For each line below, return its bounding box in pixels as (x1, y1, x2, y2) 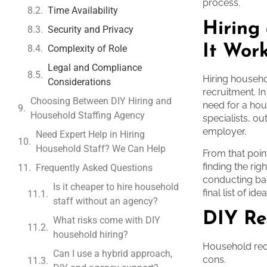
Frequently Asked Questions (36, 162, 153, 173)
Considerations (48, 76, 113, 88)
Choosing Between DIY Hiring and (30, 95, 172, 107)
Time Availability (48, 4, 118, 16)
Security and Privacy (48, 23, 133, 35)
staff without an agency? (53, 195, 158, 207)
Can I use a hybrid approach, (53, 247, 172, 259)
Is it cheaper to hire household (53, 181, 179, 193)
